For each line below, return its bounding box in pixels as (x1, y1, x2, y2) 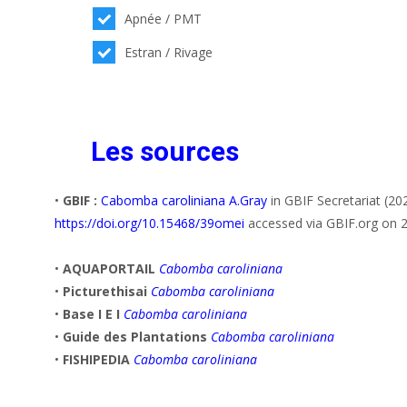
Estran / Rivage (124, 43, 213, 61)
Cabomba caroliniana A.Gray (101, 191, 267, 209)
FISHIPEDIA (63, 350, 134, 368)
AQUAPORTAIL (63, 259, 159, 277)
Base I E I (63, 304, 124, 323)
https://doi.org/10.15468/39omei (55, 213, 244, 232)
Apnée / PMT (124, 9, 203, 27)
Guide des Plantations (63, 327, 211, 345)
